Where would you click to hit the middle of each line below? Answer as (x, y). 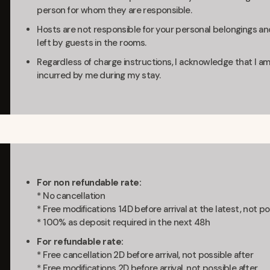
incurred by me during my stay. (99, 75)
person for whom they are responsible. (115, 10)
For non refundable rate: (89, 182)
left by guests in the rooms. (92, 42)
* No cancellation (71, 196)
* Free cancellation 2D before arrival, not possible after (145, 255)
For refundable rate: (80, 241)
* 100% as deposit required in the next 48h (124, 222)
